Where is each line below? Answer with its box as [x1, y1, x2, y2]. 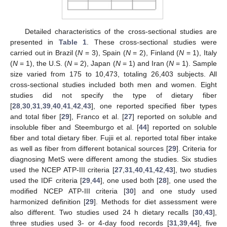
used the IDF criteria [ [10, 176, 82, 185]
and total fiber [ [10, 112, 61, 121]
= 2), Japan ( [72, 59, 116, 68]
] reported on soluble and [132, 112, 217, 121]
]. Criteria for [176, 144, 217, 153]
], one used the [167, 176, 217, 185]
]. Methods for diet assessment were [94, 198, 217, 206]
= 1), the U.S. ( [18, 59, 67, 68]
